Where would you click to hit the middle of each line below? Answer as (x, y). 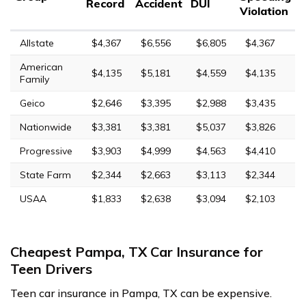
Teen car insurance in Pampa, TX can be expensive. (141, 293)
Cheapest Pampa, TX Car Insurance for (137, 251)
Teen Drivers (51, 268)
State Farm (45, 175)
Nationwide (46, 127)
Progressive (46, 151)
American (41, 67)
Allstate (37, 43)
